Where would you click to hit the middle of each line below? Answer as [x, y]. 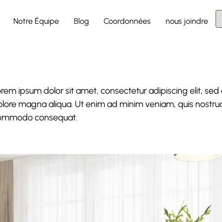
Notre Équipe [36, 21]
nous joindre [187, 21]
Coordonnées [127, 21]
